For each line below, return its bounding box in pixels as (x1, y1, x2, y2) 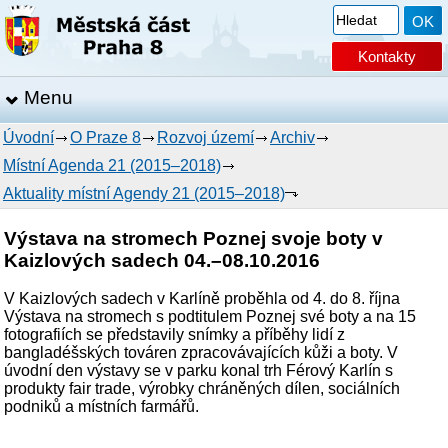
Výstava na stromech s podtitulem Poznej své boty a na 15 (4, 308, 417, 326)
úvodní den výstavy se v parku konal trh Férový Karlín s (4, 362, 394, 380)
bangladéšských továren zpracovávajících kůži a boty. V (4, 344, 399, 362)
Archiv (270, 129, 315, 146)
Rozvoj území (157, 129, 254, 146)
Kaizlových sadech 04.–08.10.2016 (4, 249, 321, 271)
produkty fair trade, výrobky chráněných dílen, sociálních (4, 380, 401, 398)
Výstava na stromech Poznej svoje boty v (4, 227, 384, 249)
